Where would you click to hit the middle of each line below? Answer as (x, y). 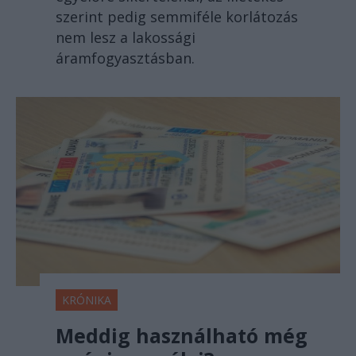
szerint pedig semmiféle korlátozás (177, 16)
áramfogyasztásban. (125, 58)
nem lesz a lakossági (126, 37)
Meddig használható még (182, 335)
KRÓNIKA (87, 300)
